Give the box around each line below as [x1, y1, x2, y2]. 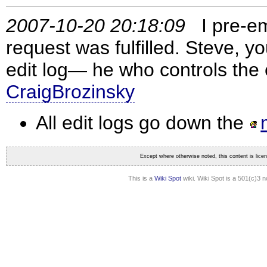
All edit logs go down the [36, 112, 249, 134]
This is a [128, 175, 154, 182]
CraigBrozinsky [6, 81, 135, 103]
